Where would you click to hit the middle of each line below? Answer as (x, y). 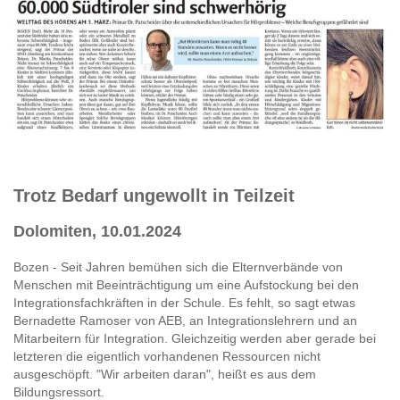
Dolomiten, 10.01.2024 (97, 231)
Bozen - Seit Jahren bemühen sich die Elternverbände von (178, 267)
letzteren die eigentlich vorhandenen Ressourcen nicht (167, 356)
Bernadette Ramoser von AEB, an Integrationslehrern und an (185, 320)
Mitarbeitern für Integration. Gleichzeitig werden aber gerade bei (195, 338)
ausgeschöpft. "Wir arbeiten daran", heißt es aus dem (165, 374)
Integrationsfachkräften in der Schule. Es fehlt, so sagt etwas (184, 302)
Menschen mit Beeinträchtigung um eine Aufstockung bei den (186, 284)
